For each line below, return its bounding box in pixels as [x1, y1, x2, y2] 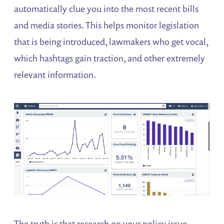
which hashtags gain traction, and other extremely [14, 51, 205, 64]
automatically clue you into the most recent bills [14, 2, 199, 14]
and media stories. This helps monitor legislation [14, 18, 199, 31]
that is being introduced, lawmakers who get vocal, [14, 35, 208, 47]
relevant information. [14, 68, 96, 80]
